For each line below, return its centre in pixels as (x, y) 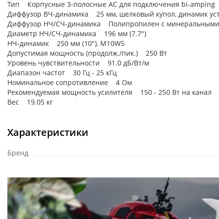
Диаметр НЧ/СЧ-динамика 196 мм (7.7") (77, 33)
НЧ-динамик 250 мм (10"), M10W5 (66, 43)
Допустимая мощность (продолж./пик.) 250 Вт (87, 53)
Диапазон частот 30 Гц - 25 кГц (62, 73)
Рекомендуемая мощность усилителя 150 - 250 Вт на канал (109, 92)
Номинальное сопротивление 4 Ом (70, 82)
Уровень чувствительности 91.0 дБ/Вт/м (78, 63)
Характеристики (48, 132)
